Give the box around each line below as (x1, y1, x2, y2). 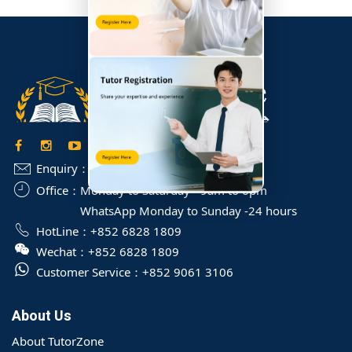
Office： (36, 182, 80, 199)
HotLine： (36, 223, 90, 240)
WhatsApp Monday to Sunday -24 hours (80, 203, 297, 219)
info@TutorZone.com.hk (90, 160, 220, 177)
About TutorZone (12, 333, 104, 350)
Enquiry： (36, 160, 90, 177)
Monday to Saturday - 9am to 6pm (80, 182, 267, 199)
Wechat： (36, 244, 88, 260)
